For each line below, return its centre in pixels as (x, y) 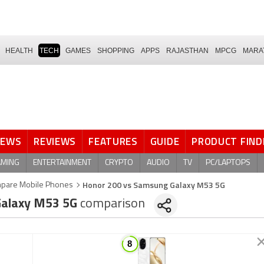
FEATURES (113, 141)
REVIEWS (55, 141)
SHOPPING (116, 50)
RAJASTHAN (187, 50)
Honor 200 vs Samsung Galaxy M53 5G (154, 185)
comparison (113, 204)
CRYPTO (119, 163)
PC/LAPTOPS (228, 163)
